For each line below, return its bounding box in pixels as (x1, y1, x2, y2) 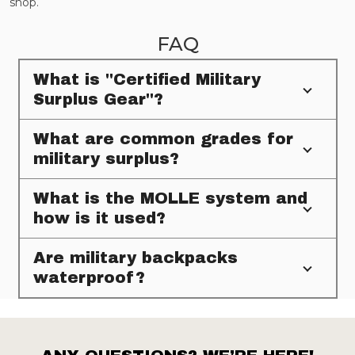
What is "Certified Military (32, 70, 261, 88)
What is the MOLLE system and (32, 189, 307, 207)
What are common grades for (32, 129, 293, 147)
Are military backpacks (32, 248, 238, 266)
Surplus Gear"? (32, 90, 163, 108)
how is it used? (32, 208, 166, 227)
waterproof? (32, 268, 145, 286)
